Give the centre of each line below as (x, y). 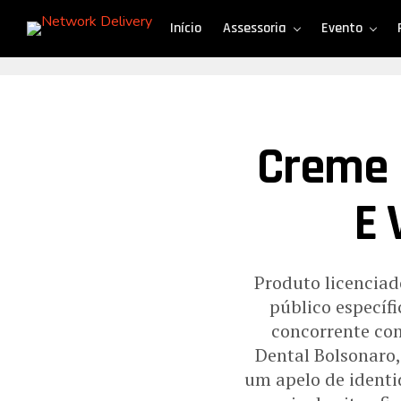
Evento (342, 28)
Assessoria (255, 28)
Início (186, 28)
